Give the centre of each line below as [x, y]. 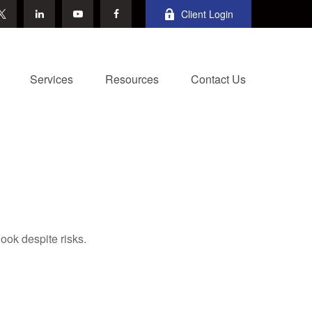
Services [52, 79]
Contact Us [218, 79]
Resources [132, 79]
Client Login [207, 14]
